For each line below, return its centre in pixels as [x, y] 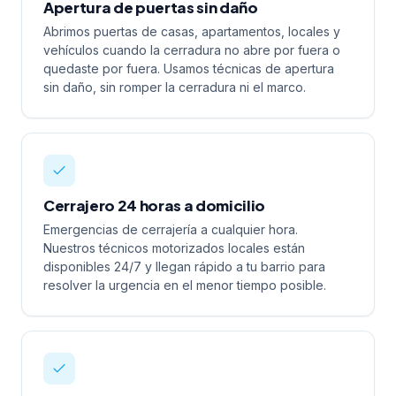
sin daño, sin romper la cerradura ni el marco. [175, 87]
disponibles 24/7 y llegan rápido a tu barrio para [184, 267]
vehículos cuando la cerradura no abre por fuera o [192, 50]
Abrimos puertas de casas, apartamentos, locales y [192, 31]
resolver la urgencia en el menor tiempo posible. [185, 285]
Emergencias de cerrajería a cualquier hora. [171, 229]
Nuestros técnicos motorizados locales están [174, 248]
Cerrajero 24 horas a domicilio [154, 206]
